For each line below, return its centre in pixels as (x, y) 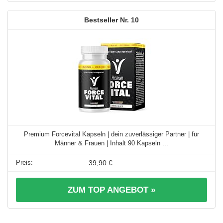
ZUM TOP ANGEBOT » (111, 190)
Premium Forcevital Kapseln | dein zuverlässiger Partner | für (111, 134)
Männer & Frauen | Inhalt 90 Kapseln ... (111, 143)
